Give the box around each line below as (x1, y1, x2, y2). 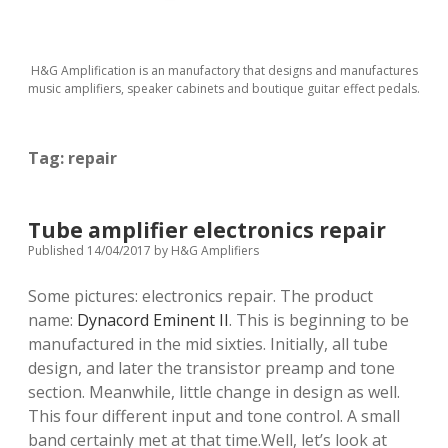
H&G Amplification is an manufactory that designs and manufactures (30, 62, 418, 79)
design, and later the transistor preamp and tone (28, 357, 395, 379)
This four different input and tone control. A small (28, 405, 400, 427)
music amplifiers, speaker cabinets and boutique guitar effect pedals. (28, 80, 420, 97)
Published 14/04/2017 (28, 242, 154, 259)
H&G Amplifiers (168, 242, 259, 259)
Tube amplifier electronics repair (28, 216, 386, 244)
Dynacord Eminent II (77, 309, 229, 331)
